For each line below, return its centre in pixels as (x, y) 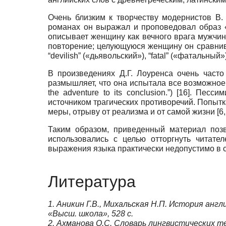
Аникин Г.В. (78, 204)
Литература (92, 182)
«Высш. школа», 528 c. (91, 214)
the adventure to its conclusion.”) (112, 92)
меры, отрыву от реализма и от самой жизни (132, 111)
